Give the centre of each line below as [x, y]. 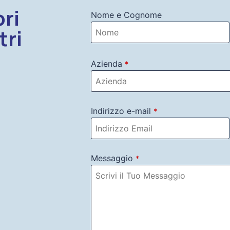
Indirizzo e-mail [121, 111]
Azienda [107, 64]
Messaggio [112, 158]
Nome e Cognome [126, 15]
